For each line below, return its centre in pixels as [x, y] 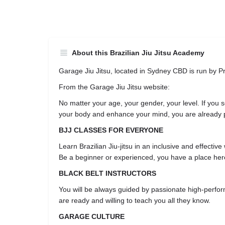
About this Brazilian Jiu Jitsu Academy [138, 53]
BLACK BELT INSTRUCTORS [107, 173]
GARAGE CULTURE [92, 216]
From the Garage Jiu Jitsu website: [114, 87]
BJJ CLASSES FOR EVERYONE [111, 130]
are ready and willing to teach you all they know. [135, 200]
